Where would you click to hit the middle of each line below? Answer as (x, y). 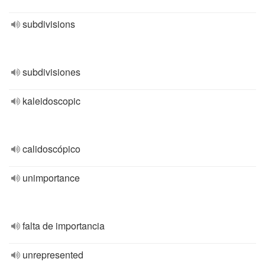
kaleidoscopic (51, 101)
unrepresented (53, 255)
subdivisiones (51, 72)
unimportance (51, 178)
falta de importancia (64, 226)
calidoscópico (51, 149)
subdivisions (49, 24)
